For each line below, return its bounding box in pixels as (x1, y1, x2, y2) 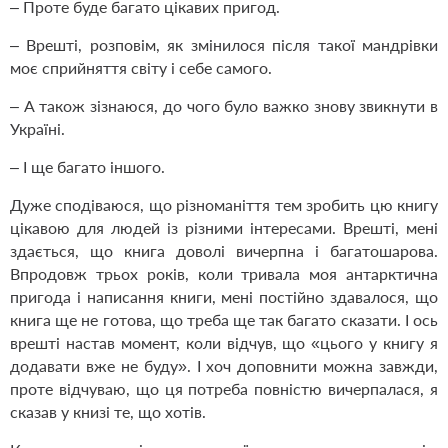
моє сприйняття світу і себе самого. (10, 58, 272, 78)
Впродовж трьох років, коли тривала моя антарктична (10, 264, 438, 284)
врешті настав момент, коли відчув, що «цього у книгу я (10, 333, 438, 353)
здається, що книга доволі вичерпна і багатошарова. (10, 241, 438, 261)
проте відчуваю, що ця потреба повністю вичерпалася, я (10, 379, 438, 399)
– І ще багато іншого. (10, 157, 165, 177)
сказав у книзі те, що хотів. (10, 402, 206, 422)
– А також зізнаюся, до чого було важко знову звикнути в (10, 96, 438, 116)
